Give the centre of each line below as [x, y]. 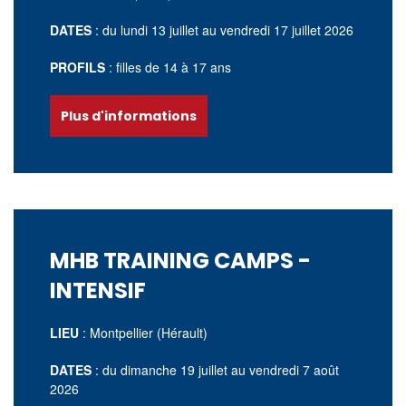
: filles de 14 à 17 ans [170, 67]
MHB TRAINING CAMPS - [180, 261]
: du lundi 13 [130, 30]
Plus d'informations [129, 116]
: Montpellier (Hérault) [145, 333]
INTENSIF [98, 290]
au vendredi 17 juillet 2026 [278, 30]
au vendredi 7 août [285, 370]
